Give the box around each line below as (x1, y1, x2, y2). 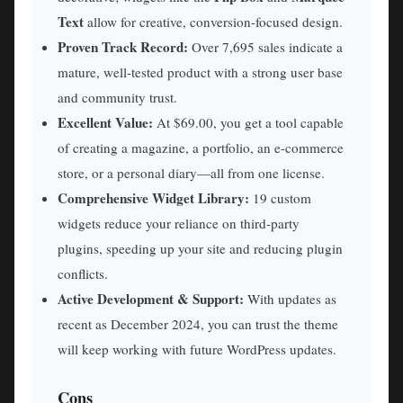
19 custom (249, 189, 311, 208)
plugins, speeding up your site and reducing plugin (58, 239, 343, 258)
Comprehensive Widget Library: (58, 188, 249, 209)
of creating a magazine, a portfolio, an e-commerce (58, 139, 344, 157)
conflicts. (58, 264, 108, 283)
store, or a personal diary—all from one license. (58, 164, 325, 183)
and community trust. (58, 88, 177, 107)
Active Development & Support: (58, 289, 244, 309)
